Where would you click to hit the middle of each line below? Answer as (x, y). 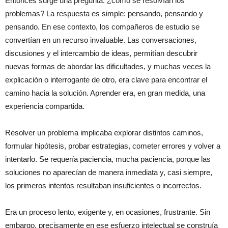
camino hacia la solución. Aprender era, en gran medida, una (105, 93)
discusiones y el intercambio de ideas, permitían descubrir (101, 53)
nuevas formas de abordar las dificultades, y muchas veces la (108, 66)
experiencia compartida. (45, 106)
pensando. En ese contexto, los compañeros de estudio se (102, 27)
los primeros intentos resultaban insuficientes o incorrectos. (103, 186)
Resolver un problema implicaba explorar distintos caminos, (104, 133)
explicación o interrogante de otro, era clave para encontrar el (106, 80)
